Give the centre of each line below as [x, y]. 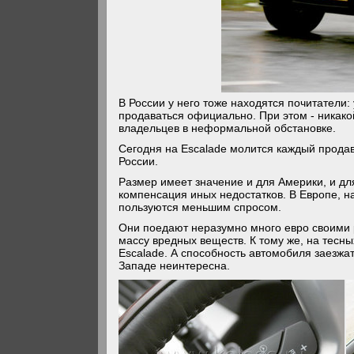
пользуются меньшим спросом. [200, 207]
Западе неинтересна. [175, 265]
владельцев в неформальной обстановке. [228, 128]
